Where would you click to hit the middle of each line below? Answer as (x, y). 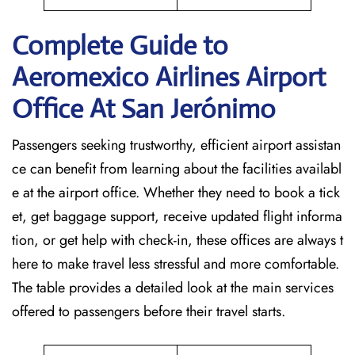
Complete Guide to (120, 46)
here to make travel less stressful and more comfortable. (176, 264)
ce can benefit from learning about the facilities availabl (177, 169)
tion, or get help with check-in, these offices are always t (177, 240)
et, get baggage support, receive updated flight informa (177, 216)
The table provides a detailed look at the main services (173, 288)
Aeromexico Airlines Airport (169, 77)
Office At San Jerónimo (144, 109)
